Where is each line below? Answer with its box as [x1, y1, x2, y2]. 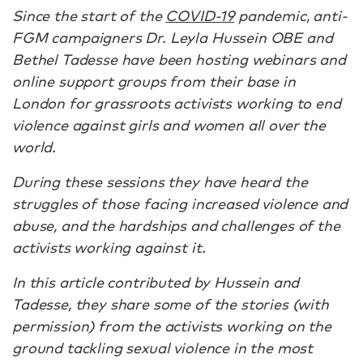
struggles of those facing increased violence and [12, 194, 348, 212]
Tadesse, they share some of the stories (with [12, 295, 329, 313]
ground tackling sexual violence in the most [12, 339, 314, 357]
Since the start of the [12, 6, 166, 24]
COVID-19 [165, 6, 235, 24]
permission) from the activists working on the [12, 317, 331, 335]
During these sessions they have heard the [12, 173, 308, 190]
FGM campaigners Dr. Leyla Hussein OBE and [12, 28, 333, 46]
